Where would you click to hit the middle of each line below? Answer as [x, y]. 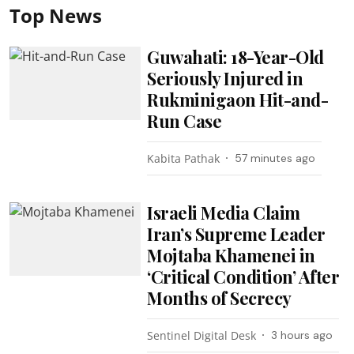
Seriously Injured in [225, 78]
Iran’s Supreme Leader [236, 233]
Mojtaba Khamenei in [231, 255]
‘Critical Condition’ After [243, 276]
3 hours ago [302, 335]
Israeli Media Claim [224, 212]
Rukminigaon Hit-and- [238, 99]
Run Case [185, 121]
